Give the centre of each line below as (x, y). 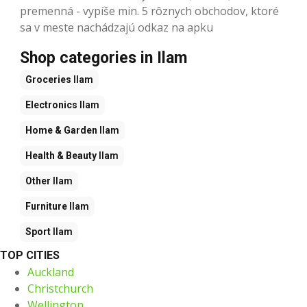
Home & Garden (61, 130)
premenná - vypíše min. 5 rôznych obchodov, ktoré (149, 11)
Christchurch (60, 288)
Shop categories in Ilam (103, 58)
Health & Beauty (61, 155)
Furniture (46, 206)
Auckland (51, 272)
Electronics (51, 105)
